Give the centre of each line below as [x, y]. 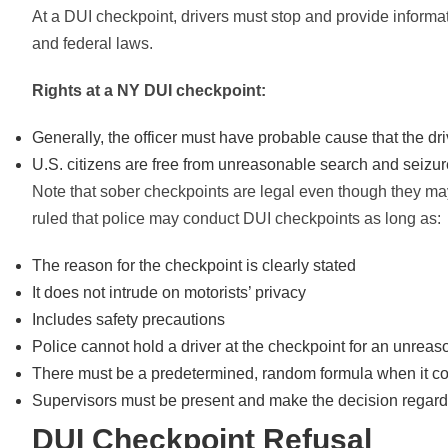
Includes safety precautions [128, 319]
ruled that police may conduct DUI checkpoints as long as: [236, 218]
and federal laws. [92, 43]
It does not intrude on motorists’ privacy [169, 292]
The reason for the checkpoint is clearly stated [194, 265]
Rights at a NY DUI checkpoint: [149, 90]
